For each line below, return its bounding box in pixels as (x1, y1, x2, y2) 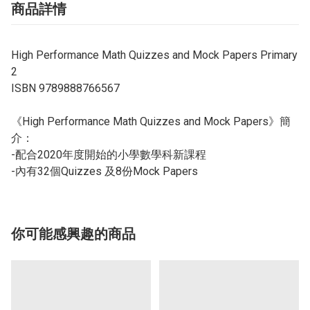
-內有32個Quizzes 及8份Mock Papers (11, 165, 198, 179)
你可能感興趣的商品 (11, 226, 136, 243)
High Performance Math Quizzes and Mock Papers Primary (11, 48, 298, 62)
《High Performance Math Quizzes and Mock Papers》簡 (11, 115, 291, 129)
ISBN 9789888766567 (11, 82, 120, 95)
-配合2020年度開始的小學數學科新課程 (11, 148, 206, 162)
